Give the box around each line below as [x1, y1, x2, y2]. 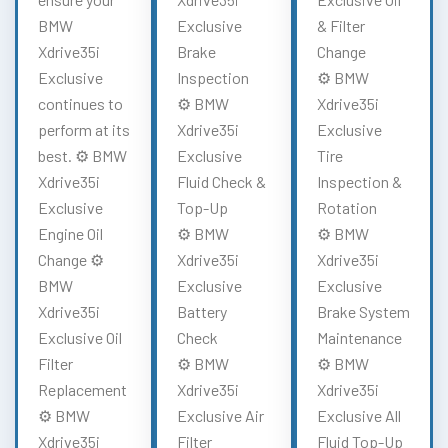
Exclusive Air [177, 405, 265, 425]
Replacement [38, 379, 127, 399]
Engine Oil [38, 223, 103, 243]
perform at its [38, 119, 130, 139]
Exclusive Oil [38, 327, 122, 347]
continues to [38, 93, 123, 113]
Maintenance [316, 327, 402, 347]
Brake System [316, 301, 410, 321]
